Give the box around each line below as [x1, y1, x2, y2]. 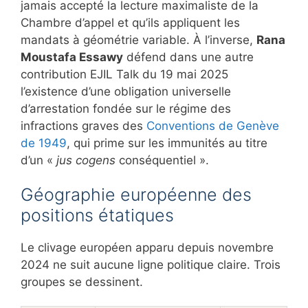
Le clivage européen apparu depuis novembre [21, 240, 274, 254]
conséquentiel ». [115, 153, 209, 167]
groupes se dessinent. [21, 274, 143, 289]
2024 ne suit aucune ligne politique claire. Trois [21, 257, 280, 272]
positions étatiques [21, 204, 174, 225]
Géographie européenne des [21, 184, 252, 205]
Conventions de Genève [146, 118, 279, 133]
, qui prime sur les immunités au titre [67, 135, 267, 150]
